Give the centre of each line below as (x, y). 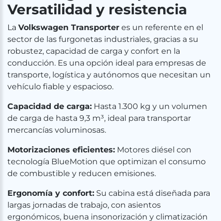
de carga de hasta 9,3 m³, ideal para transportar (99, 118)
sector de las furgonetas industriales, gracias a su (103, 39)
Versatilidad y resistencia (97, 9)
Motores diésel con (153, 150)
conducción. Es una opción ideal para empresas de (107, 63)
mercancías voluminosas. (57, 130)
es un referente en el (161, 27)
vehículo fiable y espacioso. (60, 87)
